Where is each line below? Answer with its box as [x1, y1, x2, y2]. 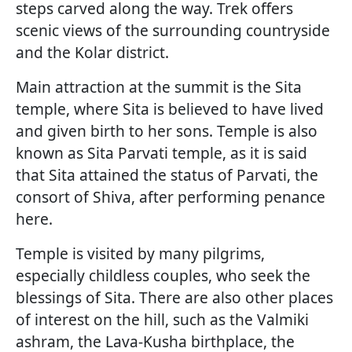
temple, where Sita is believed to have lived [16, 98, 324, 120]
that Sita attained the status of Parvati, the [16, 164, 318, 186]
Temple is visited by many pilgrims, [16, 243, 265, 265]
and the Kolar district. [16, 42, 169, 64]
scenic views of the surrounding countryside [16, 20, 330, 42]
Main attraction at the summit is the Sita [16, 76, 302, 98]
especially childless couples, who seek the [16, 265, 310, 287]
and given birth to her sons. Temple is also [16, 120, 317, 142]
